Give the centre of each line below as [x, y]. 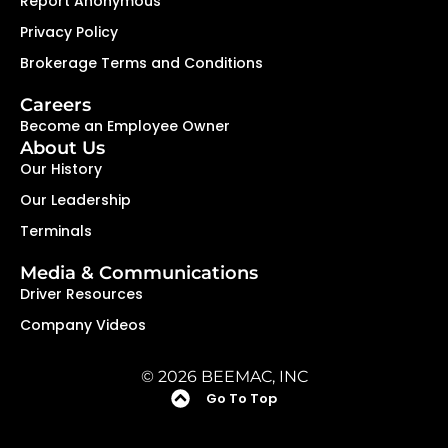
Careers [55, 104]
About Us [62, 147]
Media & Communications [139, 272]
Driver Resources [81, 293]
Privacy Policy [69, 31]
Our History [61, 168]
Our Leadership [75, 199]
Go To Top [242, 398]
